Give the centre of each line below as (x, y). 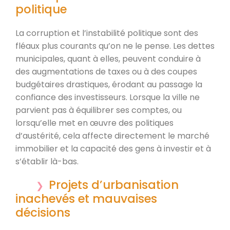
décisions (43, 212)
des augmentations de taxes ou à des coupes (106, 71)
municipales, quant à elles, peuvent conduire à (108, 59)
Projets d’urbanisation (114, 185)
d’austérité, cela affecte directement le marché (112, 136)
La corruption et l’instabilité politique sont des (107, 33)
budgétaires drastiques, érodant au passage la (109, 84)
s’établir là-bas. (47, 161)
